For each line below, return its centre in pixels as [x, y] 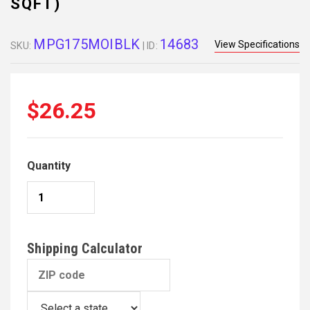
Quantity [49, 166]
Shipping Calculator [85, 248]
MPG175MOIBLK [87, 44]
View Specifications [257, 44]
